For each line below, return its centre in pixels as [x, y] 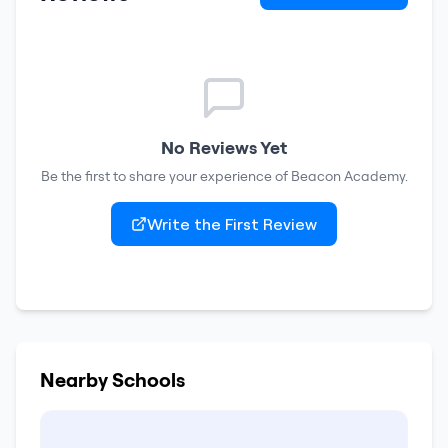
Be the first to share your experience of [165, 176]
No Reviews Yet [224, 147]
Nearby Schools [112, 379]
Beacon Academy [347, 176]
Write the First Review [232, 224]
